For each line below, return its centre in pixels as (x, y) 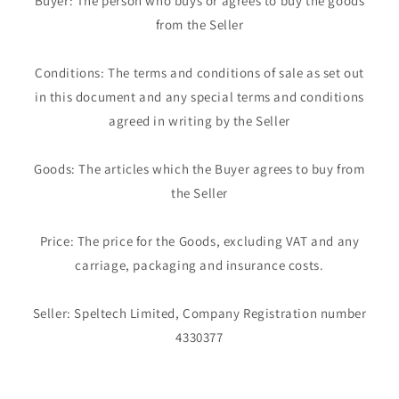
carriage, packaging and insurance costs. (199, 265)
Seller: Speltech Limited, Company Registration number (199, 313)
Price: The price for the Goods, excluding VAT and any (199, 241)
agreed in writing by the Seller (199, 121)
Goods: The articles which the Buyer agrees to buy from (199, 169)
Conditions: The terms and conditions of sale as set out (199, 73)
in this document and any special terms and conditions (199, 97)
